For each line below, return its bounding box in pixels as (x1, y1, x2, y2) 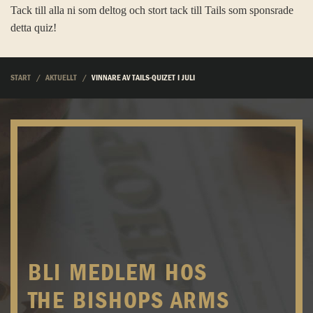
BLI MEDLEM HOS (28, 261, 208, 285)
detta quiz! (10, 20, 57, 34)
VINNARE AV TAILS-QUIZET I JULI (92, 73, 195, 83)
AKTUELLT (45, 73, 77, 83)
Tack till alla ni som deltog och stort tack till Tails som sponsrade (10, 3, 293, 17)
